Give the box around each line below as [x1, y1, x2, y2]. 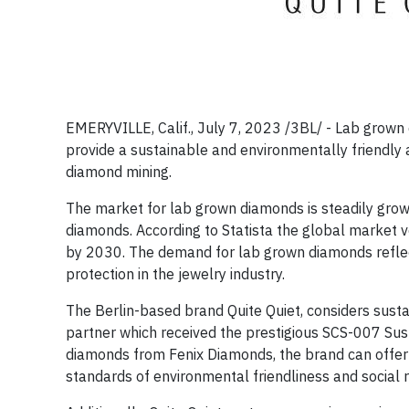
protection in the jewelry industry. [66, 265, 285, 283]
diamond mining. [66, 163, 172, 181]
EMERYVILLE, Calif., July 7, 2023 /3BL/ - [66, 119, 331, 137]
